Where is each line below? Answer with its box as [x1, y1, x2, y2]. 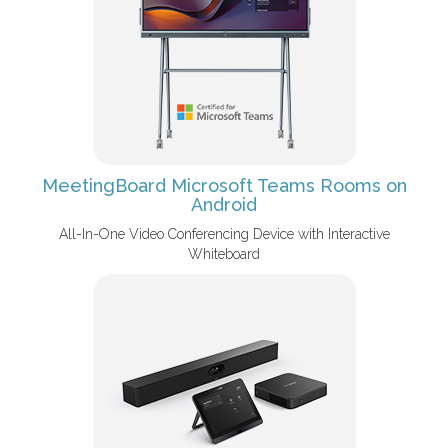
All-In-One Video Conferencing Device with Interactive [58, 226, 390, 242]
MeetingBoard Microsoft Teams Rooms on [41, 175, 407, 196]
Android [191, 194, 257, 215]
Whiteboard [188, 246, 260, 262]
